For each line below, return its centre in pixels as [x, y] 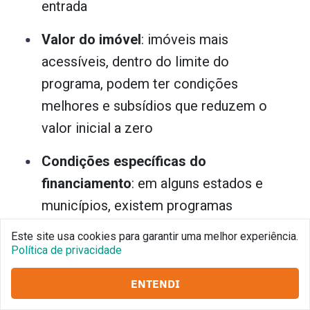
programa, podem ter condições [140, 83]
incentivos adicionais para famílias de [155, 249]
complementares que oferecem [138, 227]
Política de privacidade [66, 250]
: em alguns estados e [197, 183]
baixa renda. [77, 272]
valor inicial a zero [97, 128]
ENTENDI [155, 283]
